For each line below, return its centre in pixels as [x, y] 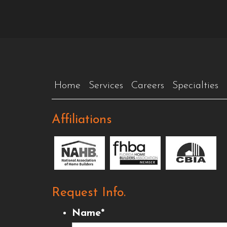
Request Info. [89, 193]
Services [106, 85]
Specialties [195, 85]
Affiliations [82, 120]
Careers [148, 85]
